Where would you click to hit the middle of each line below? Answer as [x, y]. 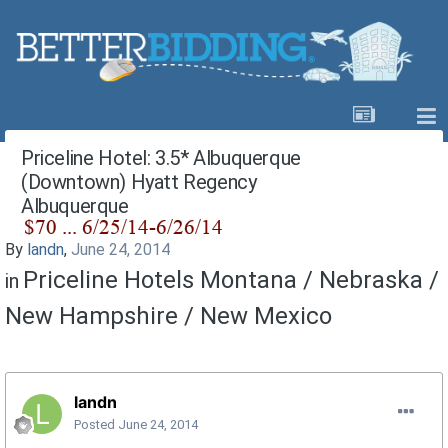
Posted [96, 425]
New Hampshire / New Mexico [168, 316]
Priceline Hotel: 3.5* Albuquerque [161, 158]
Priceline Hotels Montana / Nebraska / [231, 280]
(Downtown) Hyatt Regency [139, 182]
